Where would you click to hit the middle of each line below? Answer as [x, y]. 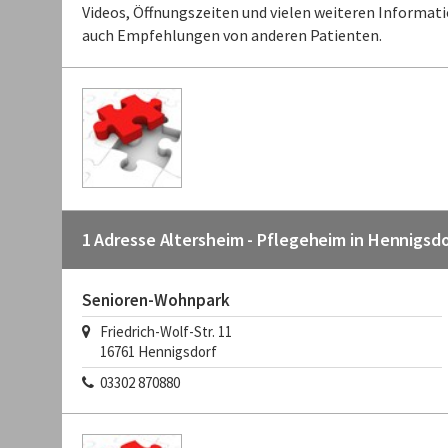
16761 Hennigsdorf [149, 351]
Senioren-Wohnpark [155, 300]
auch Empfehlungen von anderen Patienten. [231, 35]
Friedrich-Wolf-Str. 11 [161, 331]
